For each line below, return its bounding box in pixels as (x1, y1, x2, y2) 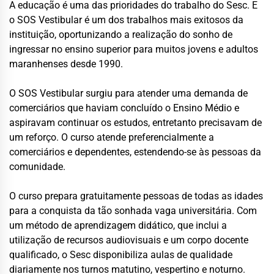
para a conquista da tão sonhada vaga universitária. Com (9, 205, 257, 217)
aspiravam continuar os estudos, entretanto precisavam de (9, 117, 262, 129)
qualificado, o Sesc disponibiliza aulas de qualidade (9, 249, 232, 261)
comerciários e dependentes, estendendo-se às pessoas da (9, 146, 261, 158)
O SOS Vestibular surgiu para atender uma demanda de (9, 87, 248, 100)
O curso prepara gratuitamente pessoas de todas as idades (9, 190, 263, 202)
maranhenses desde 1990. (9, 58, 123, 70)
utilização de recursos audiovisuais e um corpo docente (9, 234, 248, 246)
